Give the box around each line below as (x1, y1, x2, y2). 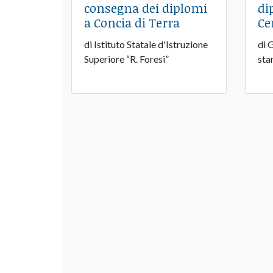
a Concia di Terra (84, 14, 180, 32)
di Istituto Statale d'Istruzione (84, 38, 208, 51)
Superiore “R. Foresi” (84, 53, 169, 65)
